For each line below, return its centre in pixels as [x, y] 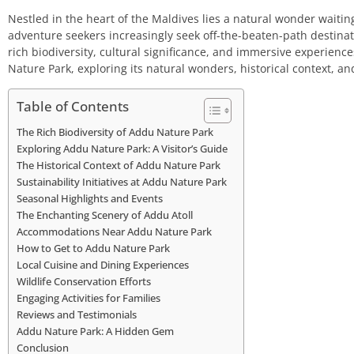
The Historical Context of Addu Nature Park [119, 165]
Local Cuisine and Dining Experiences [103, 264]
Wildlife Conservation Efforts [84, 281]
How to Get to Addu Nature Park [93, 248]
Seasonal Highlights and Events [90, 198]
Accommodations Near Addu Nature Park [114, 231]
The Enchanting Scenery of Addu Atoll [105, 215]
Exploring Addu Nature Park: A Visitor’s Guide [122, 148]
